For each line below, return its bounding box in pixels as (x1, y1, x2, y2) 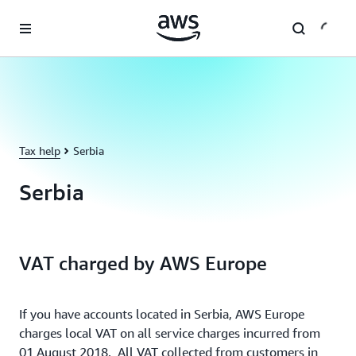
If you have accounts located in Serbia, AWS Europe (19, 306, 304, 322)
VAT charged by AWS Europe (19, 252, 267, 274)
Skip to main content (7, 10, 110, 22)
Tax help (19, 144, 60, 157)
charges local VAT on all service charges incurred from (19, 325, 320, 341)
